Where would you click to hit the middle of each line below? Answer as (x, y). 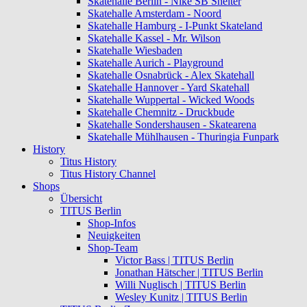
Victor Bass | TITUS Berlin (174, 260)
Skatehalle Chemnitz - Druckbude (161, 112)
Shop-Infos (112, 223)
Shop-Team (113, 248)
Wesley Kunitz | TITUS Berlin (181, 297)
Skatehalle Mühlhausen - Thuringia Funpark (183, 137)
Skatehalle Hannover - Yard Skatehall (169, 88)
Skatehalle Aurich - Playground (156, 63)
